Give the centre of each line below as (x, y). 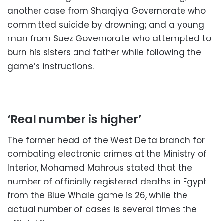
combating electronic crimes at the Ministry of (107, 154)
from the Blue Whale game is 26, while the (97, 195)
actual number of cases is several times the (102, 209)
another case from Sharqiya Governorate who (107, 11)
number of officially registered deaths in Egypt (107, 181)
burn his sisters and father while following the (104, 53)
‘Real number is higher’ (74, 120)
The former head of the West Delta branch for (106, 140)
